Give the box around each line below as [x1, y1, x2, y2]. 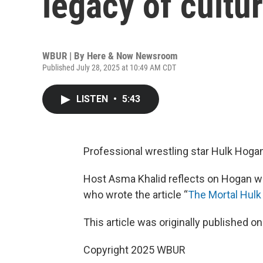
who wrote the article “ [83, 188, 188, 201]
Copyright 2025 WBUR [83, 244, 186, 256]
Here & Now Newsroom [87, 50, 178, 62]
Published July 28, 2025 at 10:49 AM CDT [42, 63, 176, 72]
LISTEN [76, 93, 110, 104]
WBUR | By [42, 50, 87, 62]
